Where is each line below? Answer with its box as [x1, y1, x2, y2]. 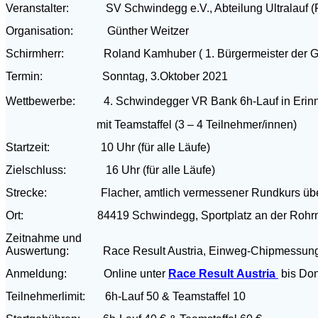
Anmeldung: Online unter [6, 267, 168, 280]
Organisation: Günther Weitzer [6, 24, 189, 37]
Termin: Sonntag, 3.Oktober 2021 [6, 70, 228, 82]
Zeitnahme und [6, 231, 82, 244]
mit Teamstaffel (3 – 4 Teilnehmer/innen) [6, 118, 297, 131]
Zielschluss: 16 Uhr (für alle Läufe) [6, 163, 215, 176]
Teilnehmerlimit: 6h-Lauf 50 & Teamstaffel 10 [6, 290, 246, 302]
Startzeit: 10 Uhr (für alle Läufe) [6, 141, 210, 153]
